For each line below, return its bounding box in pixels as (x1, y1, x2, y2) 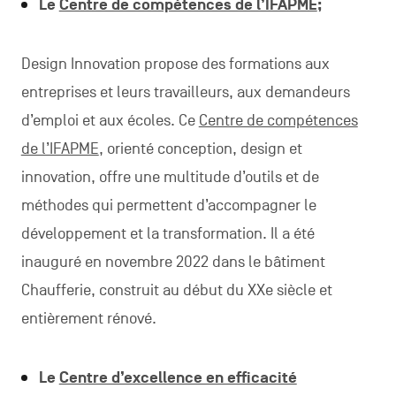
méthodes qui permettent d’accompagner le (20, 195, 316, 215)
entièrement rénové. (20, 308, 156, 328)
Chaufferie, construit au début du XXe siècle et (20, 280, 332, 300)
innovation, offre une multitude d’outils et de (20, 167, 319, 187)
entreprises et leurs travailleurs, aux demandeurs (20, 82, 350, 102)
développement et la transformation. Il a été (20, 224, 315, 243)
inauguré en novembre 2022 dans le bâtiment (20, 252, 325, 271)
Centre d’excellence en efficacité (58, 368, 297, 387)
